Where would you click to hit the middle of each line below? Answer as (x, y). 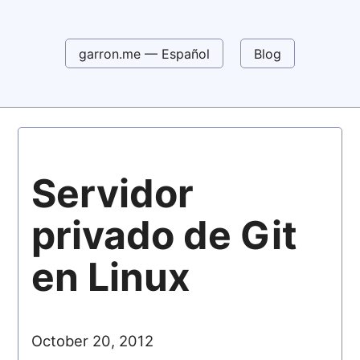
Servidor (113, 194)
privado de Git (165, 235)
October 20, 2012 (93, 340)
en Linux (111, 277)
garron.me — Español (144, 53)
